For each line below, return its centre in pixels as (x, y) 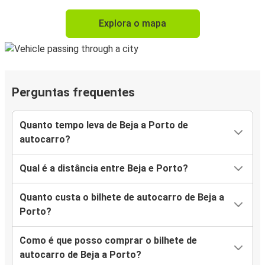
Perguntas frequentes (73, 93)
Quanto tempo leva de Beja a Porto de (104, 125)
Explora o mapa (132, 24)
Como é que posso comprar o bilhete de (108, 241)
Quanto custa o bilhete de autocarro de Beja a (122, 198)
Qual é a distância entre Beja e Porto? (104, 169)
